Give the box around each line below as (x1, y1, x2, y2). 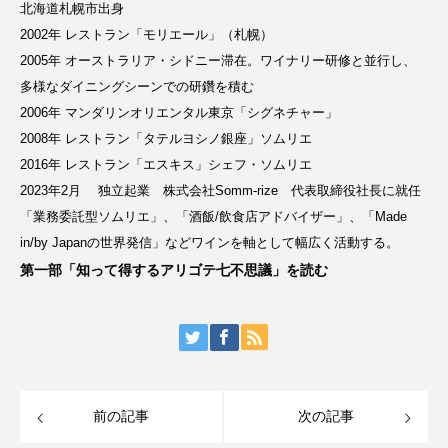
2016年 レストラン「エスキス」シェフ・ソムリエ (20, 156, 312, 172)
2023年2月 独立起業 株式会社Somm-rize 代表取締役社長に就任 (20, 182, 421, 198)
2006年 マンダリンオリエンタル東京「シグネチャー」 (20, 104, 338, 120)
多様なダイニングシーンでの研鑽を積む (20, 78, 254, 94)
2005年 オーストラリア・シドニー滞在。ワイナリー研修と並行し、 (20, 52, 416, 68)
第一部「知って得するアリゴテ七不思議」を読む (20, 261, 328, 278)
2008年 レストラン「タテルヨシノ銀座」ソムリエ (20, 130, 312, 146)
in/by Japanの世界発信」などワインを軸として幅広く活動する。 (20, 234, 399, 250)
